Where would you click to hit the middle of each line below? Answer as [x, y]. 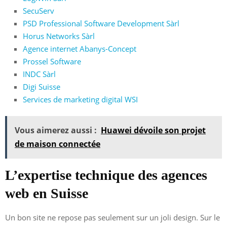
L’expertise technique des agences [106, 175]
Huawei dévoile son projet [153, 130]
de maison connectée [58, 144]
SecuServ [39, 10]
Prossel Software [52, 61]
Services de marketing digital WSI [80, 99]
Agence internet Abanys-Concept [80, 48]
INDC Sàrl [39, 74]
